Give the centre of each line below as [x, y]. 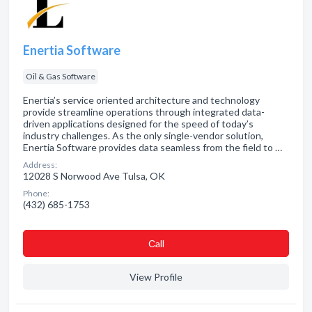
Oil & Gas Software [61, 76]
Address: [40, 165]
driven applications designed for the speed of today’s [138, 124]
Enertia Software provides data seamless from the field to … [153, 147]
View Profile [156, 277]
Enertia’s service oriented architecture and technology [141, 100]
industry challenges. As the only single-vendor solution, [143, 135]
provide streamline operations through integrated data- [144, 112]
